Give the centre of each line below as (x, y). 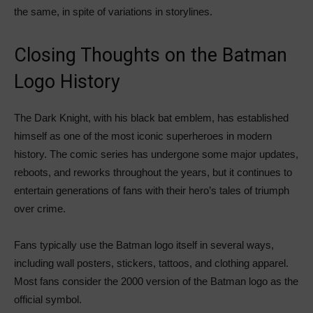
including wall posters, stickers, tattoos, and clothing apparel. (151, 263)
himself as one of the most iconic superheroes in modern (143, 136)
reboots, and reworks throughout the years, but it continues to (153, 173)
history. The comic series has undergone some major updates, (156, 154)
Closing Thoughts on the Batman (151, 56)
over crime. (40, 209)
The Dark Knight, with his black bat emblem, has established (151, 118)
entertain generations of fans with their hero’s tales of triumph (152, 191)
